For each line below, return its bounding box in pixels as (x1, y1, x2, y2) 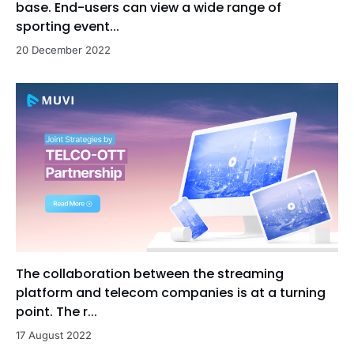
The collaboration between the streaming (16, 264, 284, 283)
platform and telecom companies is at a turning (16, 283, 326, 302)
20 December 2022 (16, 43, 111, 57)
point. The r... (16, 302, 97, 321)
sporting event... (16, 17, 119, 36)
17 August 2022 (16, 328, 92, 341)
